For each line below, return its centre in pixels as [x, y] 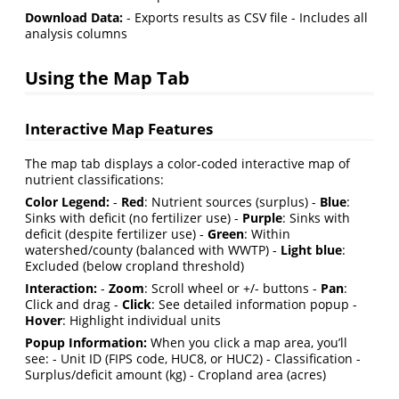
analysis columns [76, 34]
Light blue [311, 249]
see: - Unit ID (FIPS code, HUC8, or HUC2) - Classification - [193, 358]
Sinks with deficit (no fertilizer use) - [134, 217]
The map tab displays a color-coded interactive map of [187, 163]
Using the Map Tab [107, 77]
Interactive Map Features [119, 128]
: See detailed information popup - [254, 304]
